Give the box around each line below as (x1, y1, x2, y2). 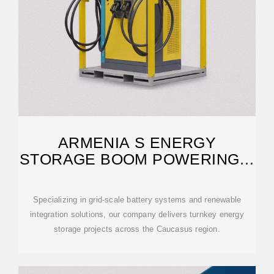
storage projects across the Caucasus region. (54, 224, 220, 234)
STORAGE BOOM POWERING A (19, 150, 255, 168)
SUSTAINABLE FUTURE (49, 167, 225, 184)
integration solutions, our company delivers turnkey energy (30, 210, 244, 219)
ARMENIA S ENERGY (57, 134, 217, 151)
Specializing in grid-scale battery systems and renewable (32, 195, 242, 204)
